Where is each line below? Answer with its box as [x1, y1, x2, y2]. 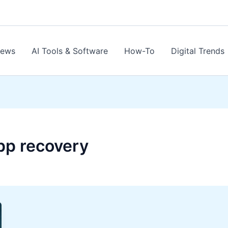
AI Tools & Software [32, 45, 108, 56]
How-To [124, 45, 155, 56]
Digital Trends [171, 45, 224, 56]
